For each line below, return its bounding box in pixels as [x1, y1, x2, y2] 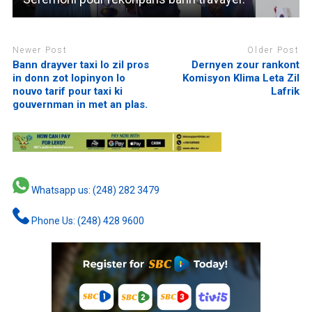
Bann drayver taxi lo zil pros [12, 58, 149, 71]
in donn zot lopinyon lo [12, 71, 125, 84]
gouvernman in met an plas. [12, 97, 148, 111]
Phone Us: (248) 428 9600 [29, 214, 144, 226]
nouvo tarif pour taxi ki [12, 84, 123, 97]
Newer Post [12, 45, 68, 56]
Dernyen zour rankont [192, 58, 300, 71]
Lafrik [271, 84, 300, 97]
